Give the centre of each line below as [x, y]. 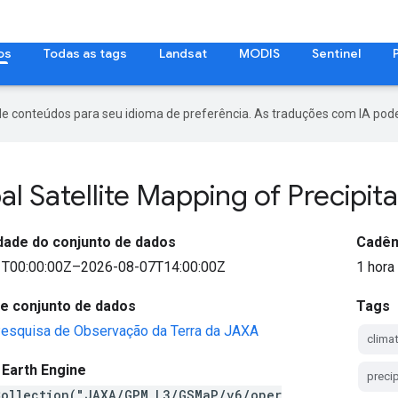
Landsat [183, 53]
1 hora [376, 267]
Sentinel [336, 53]
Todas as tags [85, 53]
